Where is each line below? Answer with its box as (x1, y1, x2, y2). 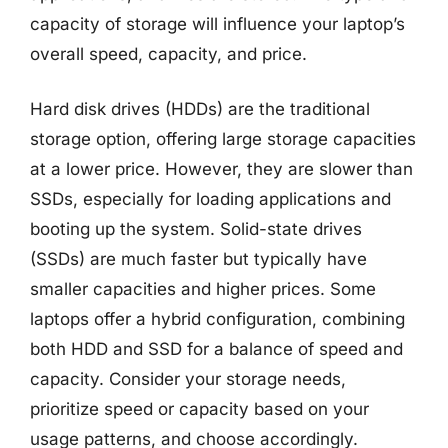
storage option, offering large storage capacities (30, 129, 416, 149)
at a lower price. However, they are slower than (30, 159, 413, 179)
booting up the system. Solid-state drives (30, 219, 362, 239)
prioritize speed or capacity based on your (30, 399, 369, 419)
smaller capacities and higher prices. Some (30, 279, 376, 299)
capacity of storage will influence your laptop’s (30, 13, 405, 34)
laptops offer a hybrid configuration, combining (30, 309, 405, 329)
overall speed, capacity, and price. (30, 43, 307, 64)
